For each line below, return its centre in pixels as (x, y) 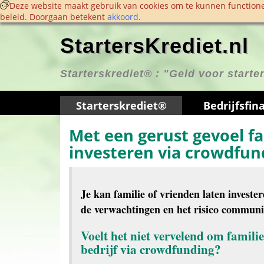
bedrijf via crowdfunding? (151, 249)
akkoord (123, 17)
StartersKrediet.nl (154, 46)
